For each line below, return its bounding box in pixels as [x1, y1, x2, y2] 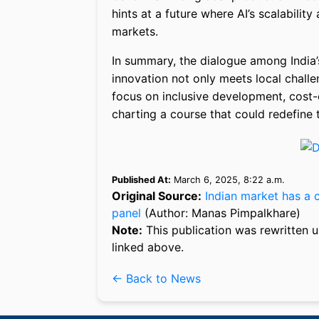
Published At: [112, 174, 171, 185]
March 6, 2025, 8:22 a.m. [171, 174, 285, 185]
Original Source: [112, 188, 202, 203]
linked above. [112, 239, 184, 254]
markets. [112, 24, 158, 39]
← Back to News [112, 271, 201, 286]
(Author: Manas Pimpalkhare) [141, 205, 300, 220]
